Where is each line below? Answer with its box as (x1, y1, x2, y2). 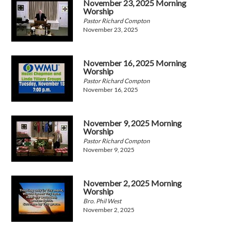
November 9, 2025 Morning (83, 118, 182, 128)
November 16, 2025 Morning (83, 58, 187, 68)
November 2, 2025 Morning (83, 178, 182, 188)
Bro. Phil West (83, 197, 122, 205)
